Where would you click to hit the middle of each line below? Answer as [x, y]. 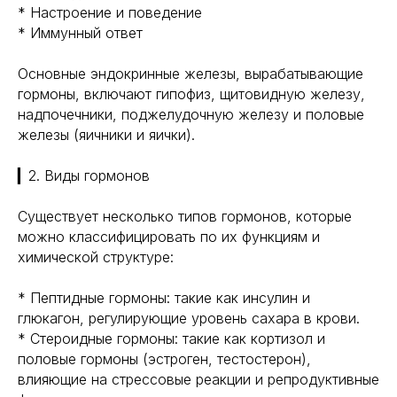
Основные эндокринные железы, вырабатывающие [191, 74]
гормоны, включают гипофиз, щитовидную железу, [191, 94]
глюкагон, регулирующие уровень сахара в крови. [189, 318]
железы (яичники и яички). [106, 135]
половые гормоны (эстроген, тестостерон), [164, 359]
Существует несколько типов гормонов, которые [185, 216]
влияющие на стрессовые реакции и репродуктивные [198, 379]
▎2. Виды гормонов [84, 175]
